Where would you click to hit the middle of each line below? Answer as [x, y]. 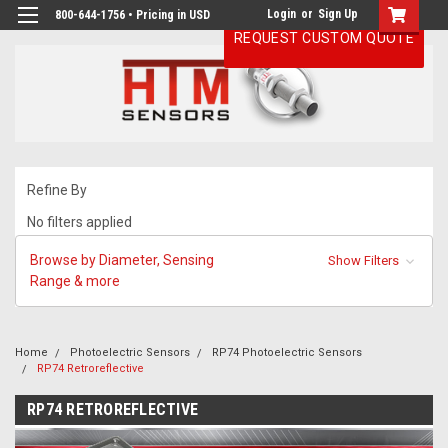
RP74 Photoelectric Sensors [287, 352]
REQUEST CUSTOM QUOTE [324, 38]
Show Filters [364, 260]
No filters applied [79, 222]
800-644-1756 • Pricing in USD [132, 15]
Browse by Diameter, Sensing [122, 260]
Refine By [57, 190]
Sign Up [338, 14]
